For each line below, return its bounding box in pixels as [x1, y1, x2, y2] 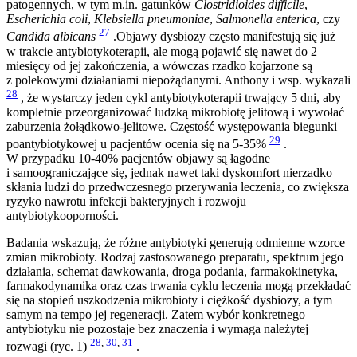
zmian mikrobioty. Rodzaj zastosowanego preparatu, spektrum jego [6, 250, 343, 265]
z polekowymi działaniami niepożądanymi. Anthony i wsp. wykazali [6, 73, 351, 87]
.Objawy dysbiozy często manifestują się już [110, 29, 335, 44]
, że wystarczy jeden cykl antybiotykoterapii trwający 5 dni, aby [18, 91, 341, 104]
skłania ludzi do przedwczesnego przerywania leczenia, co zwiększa [6, 180, 349, 194]
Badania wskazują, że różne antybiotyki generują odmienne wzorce [6, 236, 345, 250]
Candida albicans [6, 29, 96, 44]
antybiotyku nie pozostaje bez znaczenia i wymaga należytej [6, 322, 308, 336]
